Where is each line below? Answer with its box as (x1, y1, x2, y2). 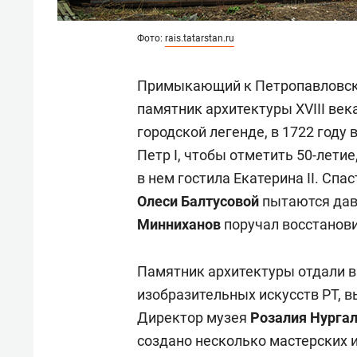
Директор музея (137, 309, 250, 326)
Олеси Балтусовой (137, 193, 259, 210)
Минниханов (137, 216, 221, 233)
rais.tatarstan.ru (165, 33, 234, 44)
